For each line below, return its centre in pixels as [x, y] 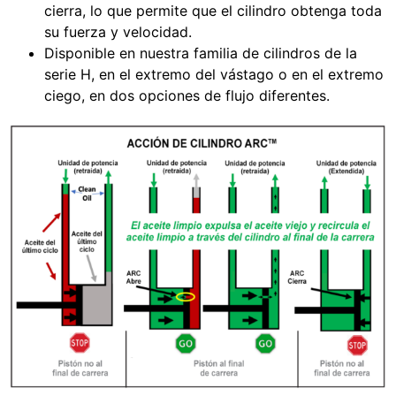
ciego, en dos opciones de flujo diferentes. [187, 95]
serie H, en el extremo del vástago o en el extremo [214, 74]
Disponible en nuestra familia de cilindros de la [201, 53]
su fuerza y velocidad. [118, 31]
